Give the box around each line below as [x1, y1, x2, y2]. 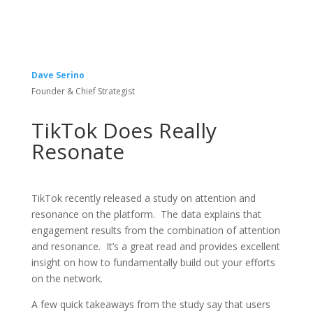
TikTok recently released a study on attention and [31, 191, 256, 205]
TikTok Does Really [31, 116, 217, 145]
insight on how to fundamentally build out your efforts [31, 256, 275, 270]
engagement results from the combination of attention [31, 224, 280, 238]
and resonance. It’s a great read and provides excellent [31, 240, 280, 254]
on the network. [31, 272, 103, 286]
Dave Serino [31, 69, 85, 82]
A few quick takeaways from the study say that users [31, 298, 270, 312]
